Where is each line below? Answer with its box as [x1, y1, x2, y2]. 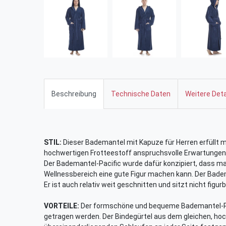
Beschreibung [51, 89, 96, 98]
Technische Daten [111, 89, 171, 98]
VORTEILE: [44, 201, 79, 210]
